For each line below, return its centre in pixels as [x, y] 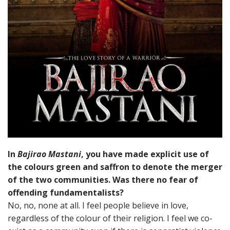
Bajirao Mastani [49, 154]
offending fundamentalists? [66, 193]
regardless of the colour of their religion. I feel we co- [110, 218]
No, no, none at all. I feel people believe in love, [98, 205]
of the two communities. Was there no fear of [103, 180]
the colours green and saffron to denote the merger [115, 167]
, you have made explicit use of [145, 154]
